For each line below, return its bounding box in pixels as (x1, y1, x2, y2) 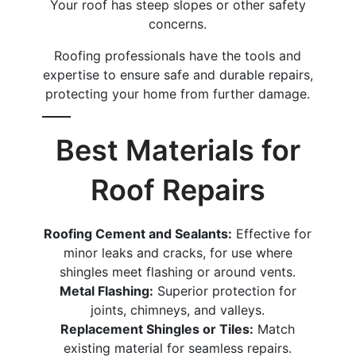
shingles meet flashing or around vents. (60, 263, 296, 280)
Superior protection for (153, 282, 296, 299)
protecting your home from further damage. (45, 85, 311, 102)
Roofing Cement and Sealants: (44, 225, 233, 242)
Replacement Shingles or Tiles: (60, 320, 254, 337)
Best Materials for (55, 132, 300, 168)
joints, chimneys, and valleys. (91, 301, 265, 318)
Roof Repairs (90, 172, 265, 207)
